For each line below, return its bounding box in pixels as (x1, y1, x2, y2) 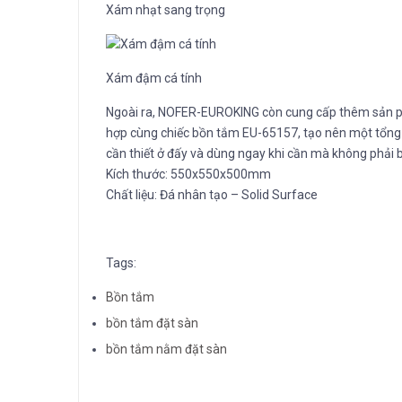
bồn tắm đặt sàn (106, 316, 198, 331)
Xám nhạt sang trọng (106, 2, 225, 17)
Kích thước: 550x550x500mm (106, 167, 271, 182)
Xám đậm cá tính (106, 71, 202, 86)
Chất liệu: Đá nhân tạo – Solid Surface (106, 188, 318, 203)
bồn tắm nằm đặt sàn (106, 341, 227, 356)
